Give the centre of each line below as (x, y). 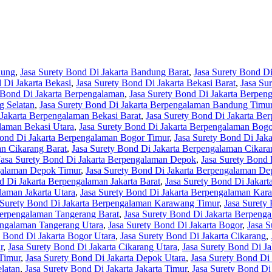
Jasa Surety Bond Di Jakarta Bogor (175, 225)
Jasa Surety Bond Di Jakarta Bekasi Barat (156, 83)
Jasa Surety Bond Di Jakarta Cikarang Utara (93, 247)
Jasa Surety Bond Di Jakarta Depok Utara (106, 258)
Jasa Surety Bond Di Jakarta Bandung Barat (104, 72)
